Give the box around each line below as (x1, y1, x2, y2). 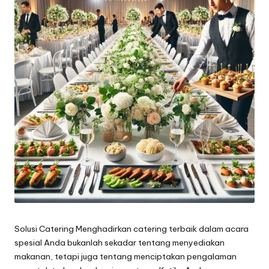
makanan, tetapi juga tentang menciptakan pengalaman (14, 251, 237, 262)
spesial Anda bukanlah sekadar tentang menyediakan (14, 237, 225, 249)
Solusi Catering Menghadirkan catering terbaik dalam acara (14, 223, 249, 235)
